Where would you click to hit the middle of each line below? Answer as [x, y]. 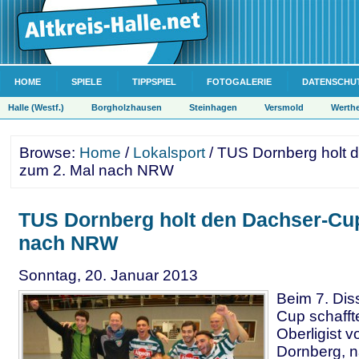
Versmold [284, 107]
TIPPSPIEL [154, 82]
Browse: [49, 153]
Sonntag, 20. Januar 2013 [108, 275]
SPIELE [87, 82]
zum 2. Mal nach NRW [97, 170]
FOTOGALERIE [239, 82]
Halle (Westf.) [36, 107]
